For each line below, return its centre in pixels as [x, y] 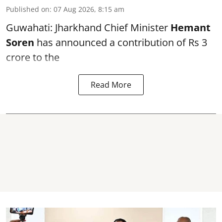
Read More [111, 84]
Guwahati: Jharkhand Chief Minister [88, 27]
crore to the [33, 57]
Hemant [191, 27]
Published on [28, 9]
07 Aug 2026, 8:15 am [89, 9]
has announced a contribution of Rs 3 [121, 42]
